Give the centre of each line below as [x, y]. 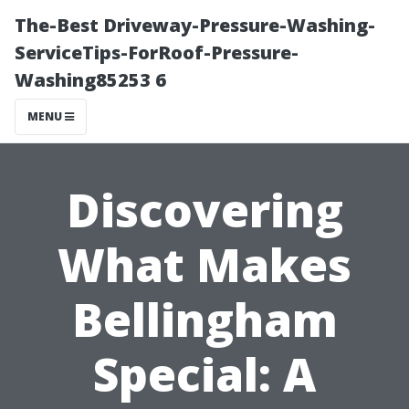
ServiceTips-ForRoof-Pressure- [157, 52]
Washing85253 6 [90, 80]
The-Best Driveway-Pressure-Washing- [195, 25]
